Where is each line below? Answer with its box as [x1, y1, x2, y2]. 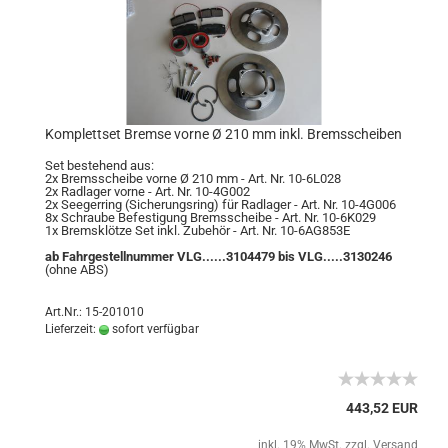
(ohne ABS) [45, 262, 109, 277]
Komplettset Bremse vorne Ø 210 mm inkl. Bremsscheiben [45, 126, 402, 142]
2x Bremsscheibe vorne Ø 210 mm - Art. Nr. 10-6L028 [45, 171, 341, 186]
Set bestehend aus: [45, 158, 154, 173]
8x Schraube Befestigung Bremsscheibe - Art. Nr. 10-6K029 [45, 210, 376, 225]
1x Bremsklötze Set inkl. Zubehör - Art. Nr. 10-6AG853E [45, 223, 350, 238]
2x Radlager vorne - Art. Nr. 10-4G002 [45, 184, 250, 199]
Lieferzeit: [45, 322, 99, 336]
